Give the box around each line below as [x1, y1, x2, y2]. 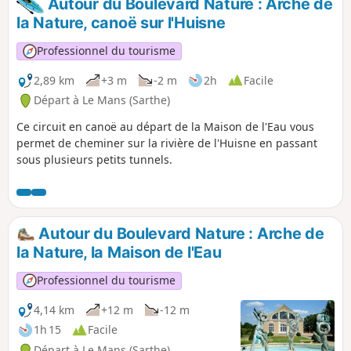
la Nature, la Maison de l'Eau [16, 243, 222, 262]
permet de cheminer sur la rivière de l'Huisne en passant [16, 136, 317, 151]
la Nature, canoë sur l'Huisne [16, 13, 226, 33]
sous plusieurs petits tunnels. [16, 152, 172, 168]
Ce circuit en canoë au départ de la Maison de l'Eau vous [16, 119, 314, 135]
